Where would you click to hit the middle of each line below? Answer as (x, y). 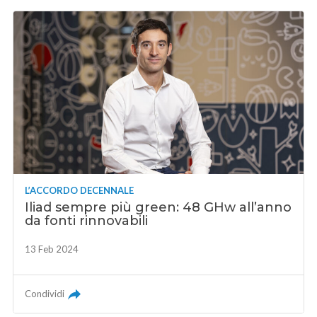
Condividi (45, 294)
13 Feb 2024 (52, 249)
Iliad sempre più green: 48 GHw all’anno (158, 208)
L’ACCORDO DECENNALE (80, 191)
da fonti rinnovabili (87, 221)
